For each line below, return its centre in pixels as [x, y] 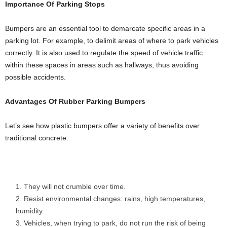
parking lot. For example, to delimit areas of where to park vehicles [112, 41]
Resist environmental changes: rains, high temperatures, [115, 199]
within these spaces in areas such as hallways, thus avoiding [102, 65]
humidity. [30, 211]
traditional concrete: [37, 138]
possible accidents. [35, 77]
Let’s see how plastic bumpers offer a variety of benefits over [102, 126]
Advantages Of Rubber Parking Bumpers [75, 101]
